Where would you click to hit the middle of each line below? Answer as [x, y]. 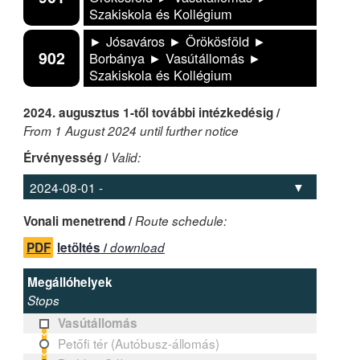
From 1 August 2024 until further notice [131, 131]
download [137, 247]
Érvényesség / [67, 158]
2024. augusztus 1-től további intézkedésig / [151, 113]
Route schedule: [181, 220]
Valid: [126, 157]
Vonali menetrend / [79, 221]
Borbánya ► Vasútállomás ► [175, 58]
